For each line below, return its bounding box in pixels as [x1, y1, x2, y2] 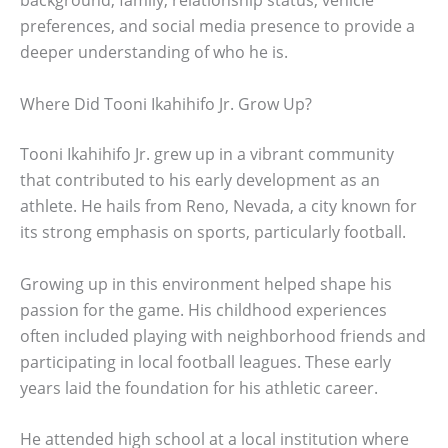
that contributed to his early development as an [20, 168, 380, 191]
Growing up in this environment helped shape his [20, 272, 392, 295]
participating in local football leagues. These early [20, 350, 391, 373]
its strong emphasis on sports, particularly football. [20, 220, 406, 243]
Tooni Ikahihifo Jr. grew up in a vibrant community [20, 142, 394, 165]
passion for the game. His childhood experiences [20, 298, 387, 321]
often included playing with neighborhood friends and [20, 324, 426, 347]
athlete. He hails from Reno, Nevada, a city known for [20, 194, 417, 217]
